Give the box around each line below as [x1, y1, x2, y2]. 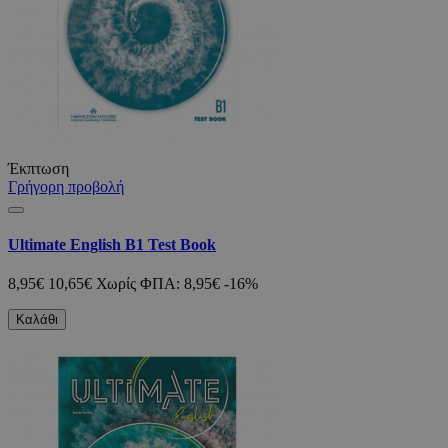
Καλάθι [16, 311, 58, 327]
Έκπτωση [8, 160, 69, 178]
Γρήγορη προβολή [8, 178, 124, 196]
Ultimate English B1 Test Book [8, 235, 216, 253]
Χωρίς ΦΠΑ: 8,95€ [96, 274, 220, 292]
